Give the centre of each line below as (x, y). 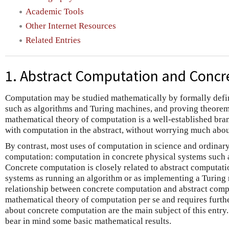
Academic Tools (55, 11)
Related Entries (53, 40)
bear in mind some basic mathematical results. (88, 221)
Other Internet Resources (71, 26)
